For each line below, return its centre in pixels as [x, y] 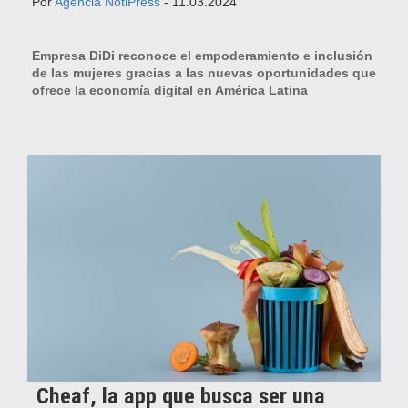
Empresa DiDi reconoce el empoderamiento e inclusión [202, 55]
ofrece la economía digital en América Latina [170, 90]
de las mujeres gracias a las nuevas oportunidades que [204, 72]
